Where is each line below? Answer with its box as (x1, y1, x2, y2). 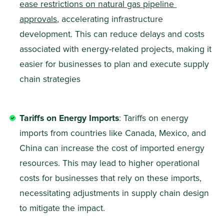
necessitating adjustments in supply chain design (19, 189, 212, 198)
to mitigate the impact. (19, 204, 105, 213)
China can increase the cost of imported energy (19, 144, 207, 153)
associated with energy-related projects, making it (19, 45, 214, 54)
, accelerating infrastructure (57, 15, 166, 24)
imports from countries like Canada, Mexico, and (19, 129, 209, 138)
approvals (19, 15, 57, 24)
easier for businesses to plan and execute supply (19, 60, 212, 69)
